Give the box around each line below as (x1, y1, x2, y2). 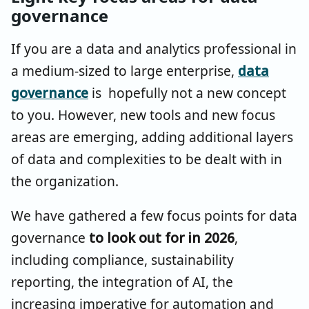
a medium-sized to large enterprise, (11, 61, 238, 80)
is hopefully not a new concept (88, 83, 286, 102)
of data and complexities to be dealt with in (11, 149, 282, 168)
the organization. (11, 171, 119, 190)
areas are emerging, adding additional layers (11, 127, 293, 146)
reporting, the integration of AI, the (11, 272, 233, 291)
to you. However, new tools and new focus (11, 105, 275, 124)
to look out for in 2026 (89, 228, 235, 247)
